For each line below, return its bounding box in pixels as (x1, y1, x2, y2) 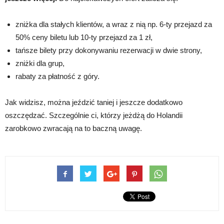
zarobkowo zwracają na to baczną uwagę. (5, 124, 142, 133)
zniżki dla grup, (15, 59, 64, 68)
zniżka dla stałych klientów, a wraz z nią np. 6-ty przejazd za (15, 20, 212, 29)
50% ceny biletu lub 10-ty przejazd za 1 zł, (15, 33, 152, 42)
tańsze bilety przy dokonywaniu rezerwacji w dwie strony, (15, 46, 202, 55)
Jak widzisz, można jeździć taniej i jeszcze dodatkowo (5, 98, 182, 107)
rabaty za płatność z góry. (15, 72, 99, 81)
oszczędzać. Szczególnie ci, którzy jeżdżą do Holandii (5, 111, 182, 120)
